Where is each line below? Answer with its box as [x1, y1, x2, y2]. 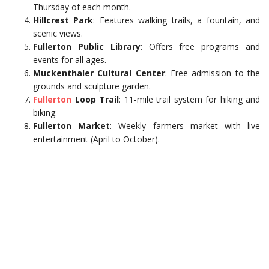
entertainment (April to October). [33, 133, 160, 145]
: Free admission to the [165, 67, 261, 79]
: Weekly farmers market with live [110, 120, 261, 131]
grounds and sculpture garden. [33, 80, 151, 92]
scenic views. [33, 28, 83, 39]
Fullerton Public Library [33, 41, 141, 52]
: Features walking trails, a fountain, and [93, 14, 261, 26]
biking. [33, 107, 57, 118]
